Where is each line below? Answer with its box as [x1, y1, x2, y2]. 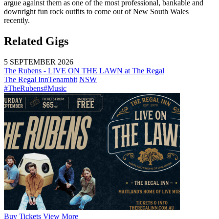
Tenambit [48, 75, 77, 84]
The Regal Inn [4, 75, 48, 84]
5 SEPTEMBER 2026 [4, 57, 73, 66]
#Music [44, 84, 66, 92]
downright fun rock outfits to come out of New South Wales [4, 7, 189, 16]
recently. [4, 16, 30, 24]
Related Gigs [4, 34, 68, 47]
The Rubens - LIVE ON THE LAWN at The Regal [4, 66, 164, 75]
